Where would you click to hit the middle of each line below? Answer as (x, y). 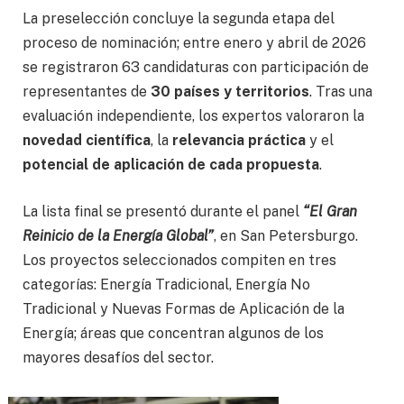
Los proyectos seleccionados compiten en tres (179, 261)
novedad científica (87, 141)
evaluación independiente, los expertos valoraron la (193, 116)
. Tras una (341, 92)
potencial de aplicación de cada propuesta (171, 165)
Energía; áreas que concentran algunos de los (173, 334)
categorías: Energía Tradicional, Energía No (166, 285)
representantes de (87, 92)
